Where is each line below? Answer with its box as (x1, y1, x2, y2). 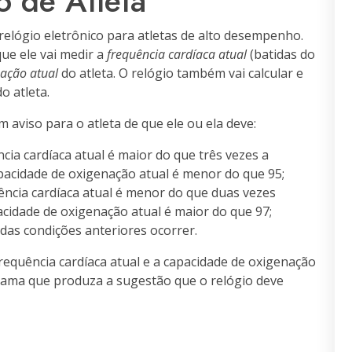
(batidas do (247, 46, 315, 63)
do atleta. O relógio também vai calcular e (58, 64, 303, 82)
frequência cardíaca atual (107, 46, 247, 63)
